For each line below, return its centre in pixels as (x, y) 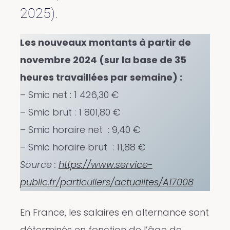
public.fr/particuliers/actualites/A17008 (107, 182)
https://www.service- (105, 165)
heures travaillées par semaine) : (101, 78)
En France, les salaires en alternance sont (114, 213)
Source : (39, 165)
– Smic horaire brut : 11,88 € (82, 147)
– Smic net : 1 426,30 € (69, 95)
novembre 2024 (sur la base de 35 (103, 60)
